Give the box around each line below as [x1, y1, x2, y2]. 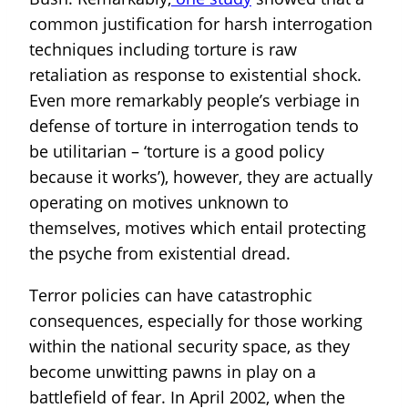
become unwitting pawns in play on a [29, 361, 316, 383]
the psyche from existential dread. [29, 242, 291, 265]
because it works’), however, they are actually [29, 166, 372, 189]
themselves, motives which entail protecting [29, 217, 366, 240]
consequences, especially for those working [29, 310, 362, 332]
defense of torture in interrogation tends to [29, 115, 359, 138]
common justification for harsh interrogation [29, 13, 372, 36]
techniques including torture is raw [29, 38, 297, 61]
